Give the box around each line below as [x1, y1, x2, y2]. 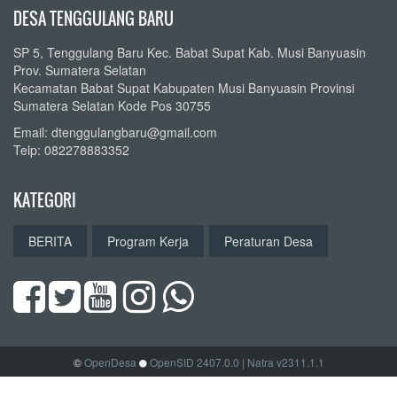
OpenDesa [83, 354, 136, 370]
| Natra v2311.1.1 [241, 354, 324, 370]
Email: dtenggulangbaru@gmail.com [13, 122, 217, 141]
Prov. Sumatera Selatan [13, 60, 146, 79]
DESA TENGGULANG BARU [13, 6, 174, 30]
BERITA [28, 231, 72, 250]
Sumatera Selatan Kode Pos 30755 [13, 96, 211, 114]
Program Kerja [107, 231, 189, 250]
